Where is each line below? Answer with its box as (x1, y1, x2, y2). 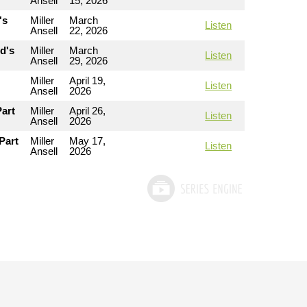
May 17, (69, 135, 106, 147)
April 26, (69, 105, 106, 117)
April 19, (69, 75, 106, 87)
